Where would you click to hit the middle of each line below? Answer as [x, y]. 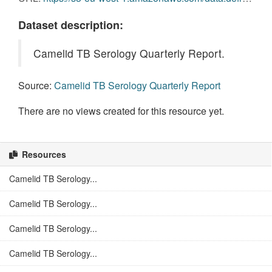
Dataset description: [71, 25]
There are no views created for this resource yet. [121, 111]
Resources [43, 154]
